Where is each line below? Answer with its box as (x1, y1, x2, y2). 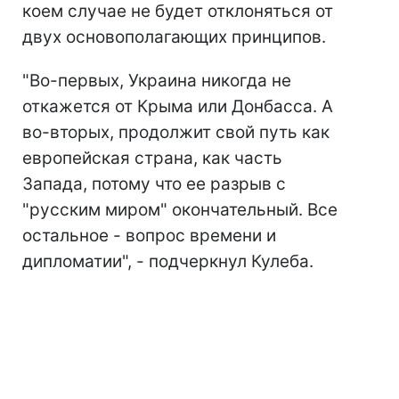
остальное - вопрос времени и (22, 225, 276, 247)
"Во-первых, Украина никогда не (22, 70, 291, 92)
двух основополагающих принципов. (22, 27, 326, 48)
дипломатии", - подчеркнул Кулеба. (22, 251, 313, 273)
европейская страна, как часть (22, 148, 282, 169)
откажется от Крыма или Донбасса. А (22, 96, 333, 118)
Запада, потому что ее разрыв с (22, 174, 286, 195)
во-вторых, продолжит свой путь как (22, 122, 330, 143)
